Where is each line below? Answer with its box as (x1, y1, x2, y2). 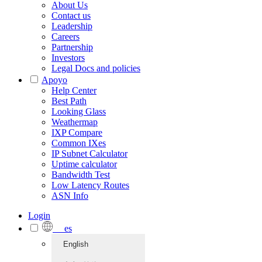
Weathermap (51, 117, 98, 127)
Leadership (51, 21, 92, 31)
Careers (51, 32, 80, 42)
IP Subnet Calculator (51, 149, 127, 158)
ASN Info (51, 191, 88, 201)
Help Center (51, 85, 96, 95)
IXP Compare (51, 127, 102, 137)
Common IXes (51, 138, 106, 148)
